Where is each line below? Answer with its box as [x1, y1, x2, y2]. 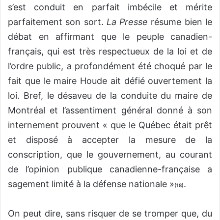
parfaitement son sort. [8, 17, 107, 27]
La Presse [106, 17, 148, 27]
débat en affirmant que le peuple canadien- [8, 31, 212, 42]
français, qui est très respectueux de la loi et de [8, 46, 212, 57]
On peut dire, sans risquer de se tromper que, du [8, 208, 212, 219]
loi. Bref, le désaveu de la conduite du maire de [8, 90, 212, 101]
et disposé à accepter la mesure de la [8, 135, 212, 145]
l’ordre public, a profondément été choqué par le [8, 61, 212, 72]
